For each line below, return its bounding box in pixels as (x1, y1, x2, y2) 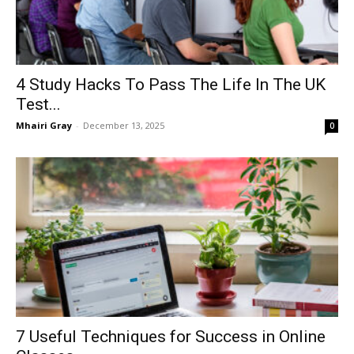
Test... (16, 95, 61, 115)
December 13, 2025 (83, 119, 164, 132)
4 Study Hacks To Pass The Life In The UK (16, 75, 326, 95)
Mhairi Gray (16, 119, 72, 132)
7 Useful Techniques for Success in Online (16, 326, 326, 346)
